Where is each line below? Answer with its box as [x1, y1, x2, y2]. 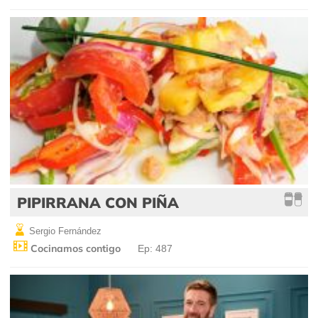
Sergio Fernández [26, 225, 102, 236]
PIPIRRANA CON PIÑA [17, 192, 179, 212]
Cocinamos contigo [28, 241, 121, 255]
